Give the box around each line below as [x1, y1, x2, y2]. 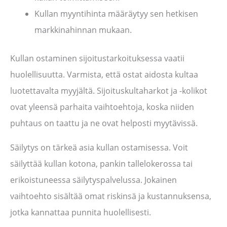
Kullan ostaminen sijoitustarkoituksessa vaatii [10, 53, 184, 64]
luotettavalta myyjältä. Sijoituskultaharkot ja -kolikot [10, 85, 207, 97]
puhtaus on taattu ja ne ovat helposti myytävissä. [10, 118, 198, 129]
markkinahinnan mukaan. [34, 24, 132, 36]
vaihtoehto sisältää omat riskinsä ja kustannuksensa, [10, 191, 211, 202]
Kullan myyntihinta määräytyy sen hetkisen [34, 8, 198, 20]
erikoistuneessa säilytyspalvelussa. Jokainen [10, 174, 177, 186]
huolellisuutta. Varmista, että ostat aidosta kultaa [10, 69, 198, 81]
